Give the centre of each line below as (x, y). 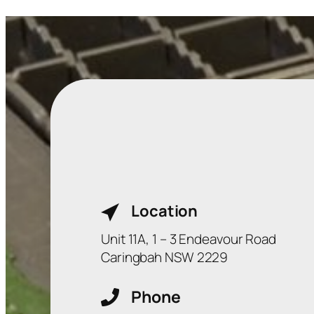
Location (165, 211)
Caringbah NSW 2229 (165, 258)
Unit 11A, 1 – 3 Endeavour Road (189, 239)
